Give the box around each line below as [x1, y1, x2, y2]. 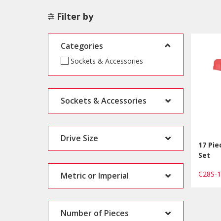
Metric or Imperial [61, 170, 129, 181]
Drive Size [61, 132, 98, 144]
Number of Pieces [61, 207, 129, 219]
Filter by [57, 10, 93, 22]
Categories [61, 40, 103, 51]
